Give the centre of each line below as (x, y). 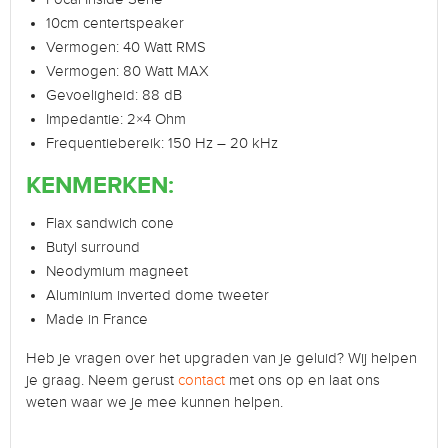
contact (201, 381)
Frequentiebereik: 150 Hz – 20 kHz (162, 144)
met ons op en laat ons (302, 381)
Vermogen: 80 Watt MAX (127, 72)
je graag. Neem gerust (102, 381)
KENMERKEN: (100, 186)
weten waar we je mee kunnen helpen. (154, 403)
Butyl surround (93, 248)
